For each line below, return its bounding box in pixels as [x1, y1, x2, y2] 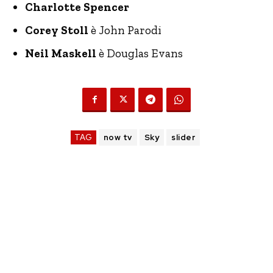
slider [171, 132, 195, 143]
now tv [103, 132, 132, 143]
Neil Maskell [25, 46, 96, 60]
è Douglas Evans [96, 46, 183, 60]
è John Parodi [88, 23, 161, 37]
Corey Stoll [25, 23, 88, 37]
